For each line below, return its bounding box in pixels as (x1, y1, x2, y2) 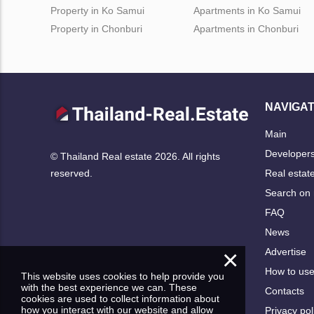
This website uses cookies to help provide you (21, 271, 224, 282)
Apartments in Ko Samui (193, 4, 301, 16)
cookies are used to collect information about (21, 293, 219, 304)
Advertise (265, 245, 306, 257)
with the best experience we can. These (21, 282, 197, 293)
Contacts (265, 285, 304, 296)
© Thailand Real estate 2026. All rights (50, 151, 220, 163)
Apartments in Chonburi (193, 22, 299, 34)
